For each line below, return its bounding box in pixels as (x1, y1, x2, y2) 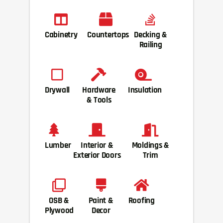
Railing (139, 39, 162, 50)
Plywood (45, 205, 74, 216)
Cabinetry (45, 29, 78, 40)
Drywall (45, 84, 70, 96)
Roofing (128, 195, 155, 206)
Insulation (128, 84, 162, 96)
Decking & (134, 29, 167, 40)
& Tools (86, 94, 111, 106)
